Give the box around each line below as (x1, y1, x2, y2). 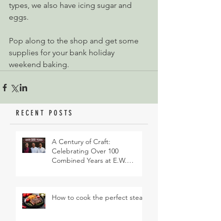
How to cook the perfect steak (52, 193, 146, 202)
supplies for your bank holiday (9, 48, 116, 57)
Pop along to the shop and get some (9, 36, 141, 45)
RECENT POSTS (16, 109, 74, 117)
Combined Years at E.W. (52, 156, 127, 165)
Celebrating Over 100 (52, 147, 118, 155)
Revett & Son (52, 165, 92, 174)
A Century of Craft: (52, 137, 110, 146)
